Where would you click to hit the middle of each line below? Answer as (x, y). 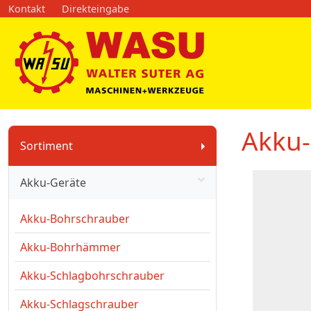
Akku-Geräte (53, 183)
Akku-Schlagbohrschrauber (92, 276)
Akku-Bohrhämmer (70, 247)
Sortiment (47, 146)
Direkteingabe (95, 9)
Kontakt (27, 9)
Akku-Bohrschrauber (75, 219)
